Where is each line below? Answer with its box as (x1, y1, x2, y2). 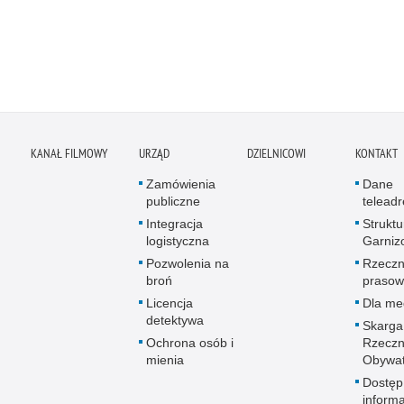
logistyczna (146, 234, 209, 248)
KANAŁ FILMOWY (31, 145, 107, 161)
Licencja (146, 296, 193, 310)
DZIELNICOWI (247, 145, 306, 161)
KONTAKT (355, 145, 398, 161)
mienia (146, 353, 184, 367)
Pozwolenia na (146, 256, 229, 271)
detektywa (146, 313, 204, 327)
